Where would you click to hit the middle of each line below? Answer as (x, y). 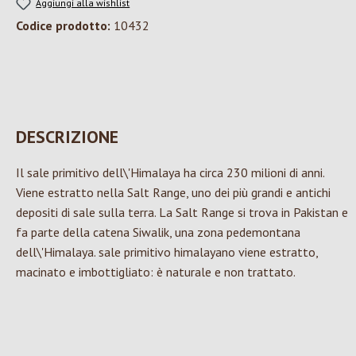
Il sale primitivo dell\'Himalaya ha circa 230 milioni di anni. (170, 173)
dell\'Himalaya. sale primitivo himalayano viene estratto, (167, 252)
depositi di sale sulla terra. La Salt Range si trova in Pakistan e (182, 213)
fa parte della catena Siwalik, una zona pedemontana (158, 232)
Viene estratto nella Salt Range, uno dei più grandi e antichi (173, 193)
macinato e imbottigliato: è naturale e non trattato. (156, 272)
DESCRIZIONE (67, 137)
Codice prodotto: (65, 26)
